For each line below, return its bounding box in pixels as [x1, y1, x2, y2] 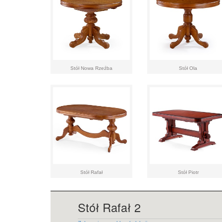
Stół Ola [179, 65, 197, 71]
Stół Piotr [177, 169, 199, 175]
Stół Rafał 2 [78, 199, 141, 216]
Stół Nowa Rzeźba [70, 65, 112, 71]
